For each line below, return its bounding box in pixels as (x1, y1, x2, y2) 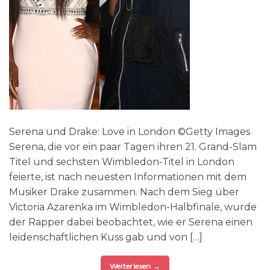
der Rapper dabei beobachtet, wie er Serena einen (9, 216, 253, 228)
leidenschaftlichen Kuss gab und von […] (9, 231, 202, 243)
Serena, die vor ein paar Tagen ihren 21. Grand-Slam (9, 140, 257, 152)
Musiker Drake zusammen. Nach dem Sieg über (9, 186, 239, 198)
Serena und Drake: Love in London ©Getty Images (9, 125, 250, 137)
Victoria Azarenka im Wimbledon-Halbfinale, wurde (9, 201, 257, 213)
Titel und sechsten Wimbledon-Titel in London (9, 155, 234, 168)
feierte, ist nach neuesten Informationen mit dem (9, 171, 246, 183)
